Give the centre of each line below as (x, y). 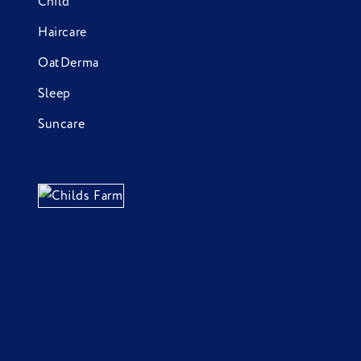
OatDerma (68, 63)
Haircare (62, 33)
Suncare (62, 124)
